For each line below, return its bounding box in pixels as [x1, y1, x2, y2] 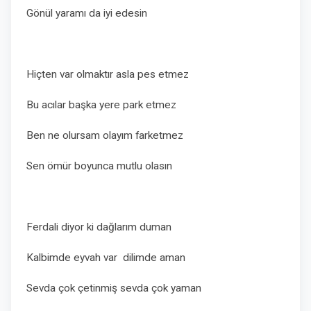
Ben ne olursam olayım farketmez [26, 129, 183, 142]
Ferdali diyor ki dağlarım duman [26, 221, 171, 233]
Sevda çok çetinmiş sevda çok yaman [26, 282, 204, 294]
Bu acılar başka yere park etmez [26, 99, 176, 111]
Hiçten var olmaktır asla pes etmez [26, 68, 189, 81]
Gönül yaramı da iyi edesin [26, 7, 147, 19]
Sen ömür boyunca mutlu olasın [26, 160, 172, 172]
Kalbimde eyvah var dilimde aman [26, 251, 188, 264]
